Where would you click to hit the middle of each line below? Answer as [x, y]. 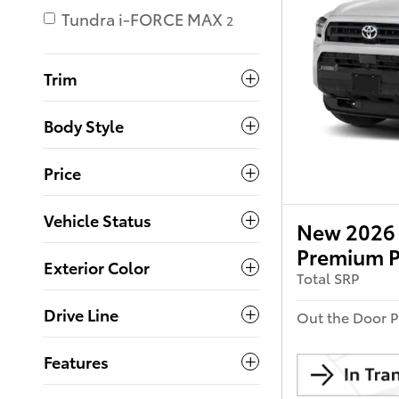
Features [76, 362]
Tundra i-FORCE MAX [142, 19]
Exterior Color [97, 267]
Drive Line [81, 314]
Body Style [84, 126]
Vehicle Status [98, 220]
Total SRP [328, 278]
